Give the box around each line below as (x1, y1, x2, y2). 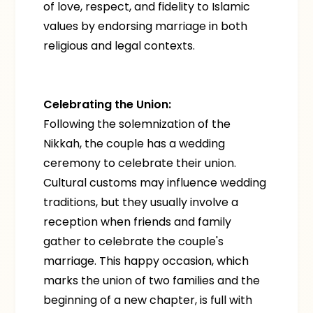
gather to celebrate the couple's (43, 233, 224, 249)
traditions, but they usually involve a (43, 194, 239, 210)
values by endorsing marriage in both (43, 18, 248, 34)
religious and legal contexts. (43, 38, 196, 54)
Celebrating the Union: (43, 96, 172, 112)
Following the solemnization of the (43, 116, 231, 132)
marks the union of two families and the (43, 272, 261, 289)
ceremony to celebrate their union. (43, 155, 237, 171)
